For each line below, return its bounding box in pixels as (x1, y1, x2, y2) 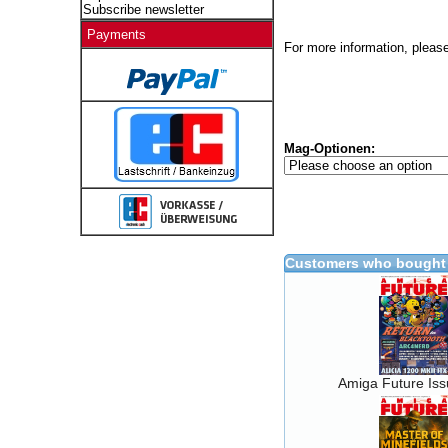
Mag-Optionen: (283, 140, 375, 156)
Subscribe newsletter (82, 2, 204, 17)
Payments (86, 27, 146, 42)
